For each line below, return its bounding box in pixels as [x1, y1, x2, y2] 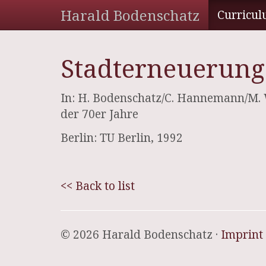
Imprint [221, 227, 263, 242]
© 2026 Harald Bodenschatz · [61, 227, 221, 242]
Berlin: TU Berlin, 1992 [61, 130, 183, 145]
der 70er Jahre [61, 106, 138, 122]
